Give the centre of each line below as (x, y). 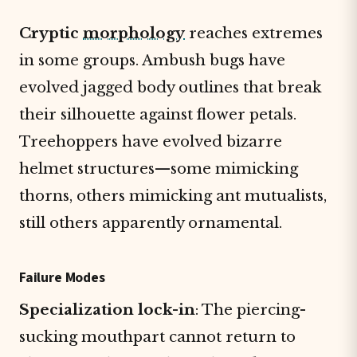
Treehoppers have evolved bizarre (151, 141)
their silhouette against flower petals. (158, 114)
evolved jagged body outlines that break (171, 87)
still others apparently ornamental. (151, 223)
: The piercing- (251, 310)
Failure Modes (62, 278)
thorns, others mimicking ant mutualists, (173, 196)
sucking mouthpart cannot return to (157, 337)
